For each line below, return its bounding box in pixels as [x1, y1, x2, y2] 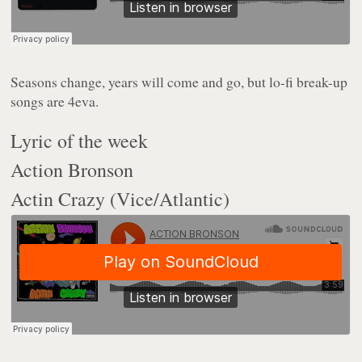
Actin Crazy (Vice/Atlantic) [11, 186, 230, 213]
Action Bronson [11, 157, 134, 183]
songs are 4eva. [11, 91, 99, 112]
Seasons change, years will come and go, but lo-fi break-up [11, 72, 348, 92]
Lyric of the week [11, 128, 149, 154]
